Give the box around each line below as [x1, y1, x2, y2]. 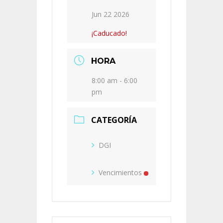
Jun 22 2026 [92, 9, 129, 19]
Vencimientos [99, 168, 142, 177]
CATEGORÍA [91, 114, 137, 125]
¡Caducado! [92, 28, 127, 38]
